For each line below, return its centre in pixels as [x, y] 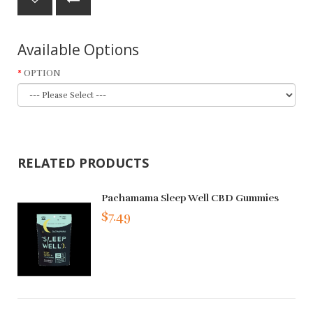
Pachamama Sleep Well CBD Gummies [190, 198]
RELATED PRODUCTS [83, 162]
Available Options [78, 49]
